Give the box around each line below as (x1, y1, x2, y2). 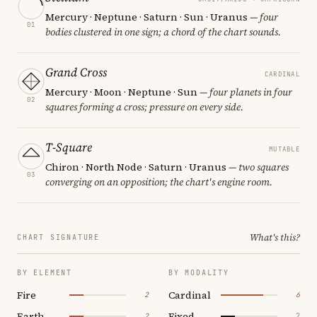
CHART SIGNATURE (17, 232, 100, 242)
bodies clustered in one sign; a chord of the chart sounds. (45, 24, 281, 39)
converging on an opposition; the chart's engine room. (45, 174, 272, 189)
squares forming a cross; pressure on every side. (45, 99, 243, 114)
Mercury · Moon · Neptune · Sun (45, 84, 197, 99)
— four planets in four (197, 84, 292, 99)
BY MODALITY (168, 267, 229, 277)
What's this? (250, 231, 300, 243)
